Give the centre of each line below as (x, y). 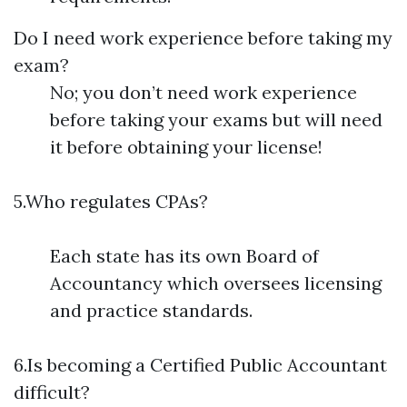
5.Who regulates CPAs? (111, 201)
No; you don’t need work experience (203, 92)
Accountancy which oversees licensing (216, 283)
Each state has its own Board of (184, 256)
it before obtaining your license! (186, 147)
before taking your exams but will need (216, 119)
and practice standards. (151, 310)
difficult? (52, 392)
